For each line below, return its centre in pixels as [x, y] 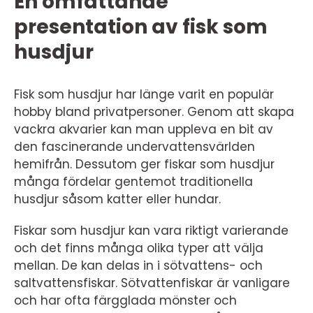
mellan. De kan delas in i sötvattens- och [138, 265]
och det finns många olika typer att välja [139, 248]
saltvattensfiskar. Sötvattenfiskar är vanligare [152, 283]
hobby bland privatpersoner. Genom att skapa [154, 112]
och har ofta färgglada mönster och [125, 300]
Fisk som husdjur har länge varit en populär [144, 94]
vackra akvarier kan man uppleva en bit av [144, 129]
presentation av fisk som [141, 27]
